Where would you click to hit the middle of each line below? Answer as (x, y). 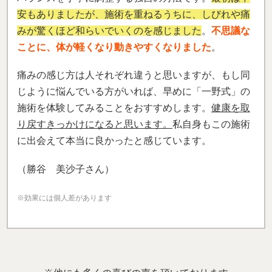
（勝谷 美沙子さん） (66, 169)
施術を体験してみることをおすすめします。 (114, 108)
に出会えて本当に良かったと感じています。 (114, 141)
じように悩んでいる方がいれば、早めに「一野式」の (134, 92)
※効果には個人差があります (64, 198)
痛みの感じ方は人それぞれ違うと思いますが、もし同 (134, 75)
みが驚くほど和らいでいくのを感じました (109, 31)
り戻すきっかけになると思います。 (95, 124)
